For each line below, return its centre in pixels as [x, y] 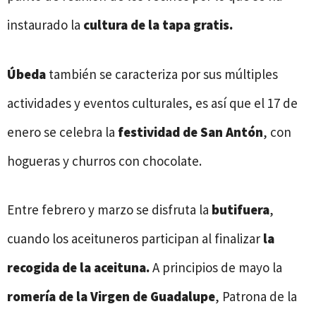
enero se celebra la [62, 132]
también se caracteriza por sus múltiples [163, 74]
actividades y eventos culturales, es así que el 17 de [152, 103]
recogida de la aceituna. [78, 268]
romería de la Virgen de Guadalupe [111, 297]
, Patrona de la [256, 297]
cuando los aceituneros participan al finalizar [135, 239]
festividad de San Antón [190, 132]
